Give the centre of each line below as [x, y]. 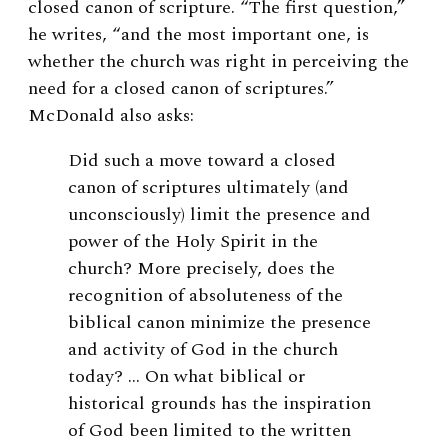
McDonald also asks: [113, 116]
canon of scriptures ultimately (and [208, 188]
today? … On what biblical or [186, 377]
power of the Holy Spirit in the [193, 242]
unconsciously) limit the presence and [219, 215]
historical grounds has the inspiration [219, 404]
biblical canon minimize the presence [219, 323]
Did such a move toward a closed [202, 161]
